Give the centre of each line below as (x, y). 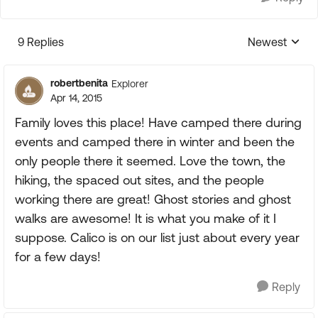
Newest (267, 42)
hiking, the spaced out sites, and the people (139, 180)
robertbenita (79, 83)
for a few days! (58, 257)
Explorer (130, 83)
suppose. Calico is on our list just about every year (157, 237)
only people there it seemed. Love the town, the (150, 161)
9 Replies (41, 42)
